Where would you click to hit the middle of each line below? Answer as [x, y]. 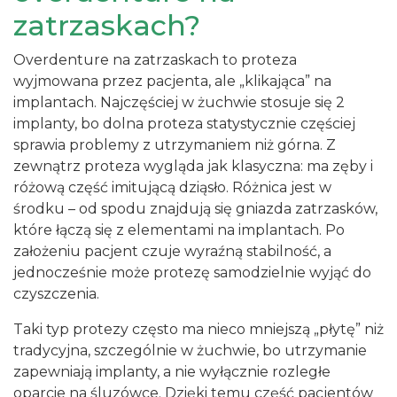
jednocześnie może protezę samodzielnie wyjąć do [192, 272]
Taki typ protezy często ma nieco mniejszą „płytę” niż [198, 329]
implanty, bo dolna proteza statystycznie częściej [184, 124]
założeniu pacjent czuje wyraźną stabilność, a [172, 251]
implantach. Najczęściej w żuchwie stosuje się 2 [179, 102]
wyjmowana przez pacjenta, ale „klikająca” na [172, 81]
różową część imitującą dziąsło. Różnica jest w [172, 187]
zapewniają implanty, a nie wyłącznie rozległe [172, 372]
